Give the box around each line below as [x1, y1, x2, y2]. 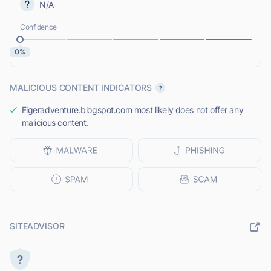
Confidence [20, 22, 57, 32]
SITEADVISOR [10, 221, 65, 232]
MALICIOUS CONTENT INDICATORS [10, 82, 152, 93]
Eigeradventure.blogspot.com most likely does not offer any [21, 105, 244, 116]
